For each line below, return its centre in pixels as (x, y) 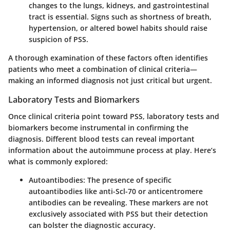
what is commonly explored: (58, 161)
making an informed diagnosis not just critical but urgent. (110, 81)
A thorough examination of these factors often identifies (108, 58)
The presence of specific (128, 180)
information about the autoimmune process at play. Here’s (112, 150)
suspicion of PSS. (59, 40)
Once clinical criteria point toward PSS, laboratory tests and (114, 116)
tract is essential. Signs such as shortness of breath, (120, 17)
